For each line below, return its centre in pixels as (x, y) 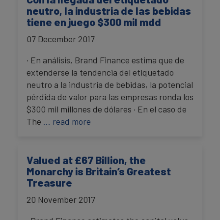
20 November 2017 (61, 200)
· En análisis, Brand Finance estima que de (105, 60)
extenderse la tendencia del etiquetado (100, 72)
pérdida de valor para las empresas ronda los (110, 97)
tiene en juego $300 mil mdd (94, 22)
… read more (67, 122)
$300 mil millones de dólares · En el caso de (107, 109)
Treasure (49, 182)
